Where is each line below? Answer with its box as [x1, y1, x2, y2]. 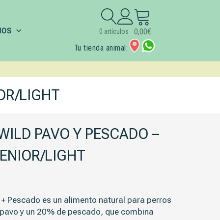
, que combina [101, 206, 154, 217]
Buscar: [101, 10, 128, 20]
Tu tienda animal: [74, 43, 128, 53]
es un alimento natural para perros [40, 194, 172, 205]
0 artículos [99, 27, 129, 36]
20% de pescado [37, 206, 101, 217]
